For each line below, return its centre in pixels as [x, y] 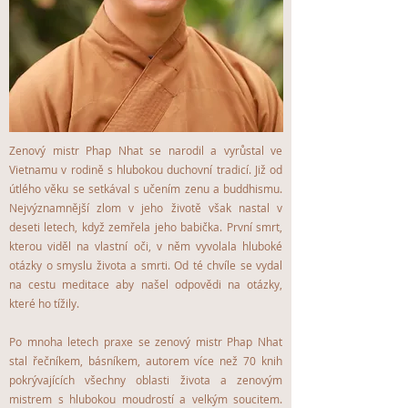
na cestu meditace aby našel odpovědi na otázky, [146, 284]
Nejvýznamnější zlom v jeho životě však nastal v [146, 207]
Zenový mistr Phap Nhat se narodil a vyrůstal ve [146, 150]
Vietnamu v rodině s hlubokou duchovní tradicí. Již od [146, 169]
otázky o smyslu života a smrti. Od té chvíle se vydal [146, 265]
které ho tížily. [44, 303]
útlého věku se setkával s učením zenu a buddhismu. [146, 188]
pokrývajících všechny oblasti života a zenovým [146, 379]
